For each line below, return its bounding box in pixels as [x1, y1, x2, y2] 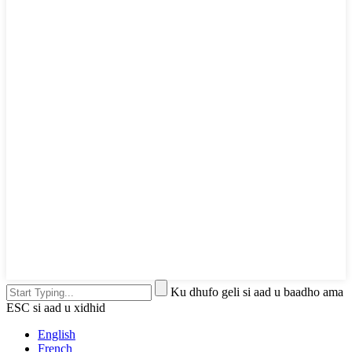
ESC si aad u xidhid [6, 301, 105, 315]
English [38, 328, 75, 342]
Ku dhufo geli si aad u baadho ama [170, 285, 343, 299]
